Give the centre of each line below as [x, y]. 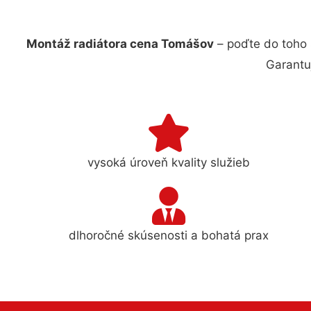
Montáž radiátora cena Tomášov [120, 44]
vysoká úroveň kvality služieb [169, 162]
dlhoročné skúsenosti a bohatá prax [169, 235]
